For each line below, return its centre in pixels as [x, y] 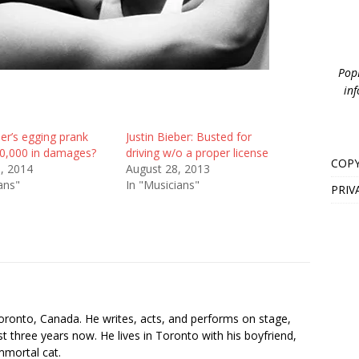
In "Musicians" [162, 184]
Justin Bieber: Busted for [188, 136]
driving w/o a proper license [197, 152]
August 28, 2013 [167, 168]
